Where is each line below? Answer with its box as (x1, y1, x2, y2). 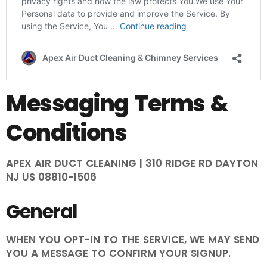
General (6, 198, 77, 225)
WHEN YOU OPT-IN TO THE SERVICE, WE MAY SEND (6, 232, 259, 247)
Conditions (6, 117, 126, 149)
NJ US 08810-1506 (6, 170, 97, 185)
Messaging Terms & (6, 88, 228, 120)
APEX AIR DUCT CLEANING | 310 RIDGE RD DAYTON (6, 156, 258, 171)
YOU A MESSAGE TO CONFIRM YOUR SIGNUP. (6, 246, 231, 261)
